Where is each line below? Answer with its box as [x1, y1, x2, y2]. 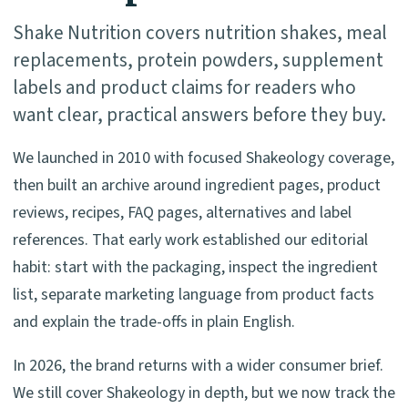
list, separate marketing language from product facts [13, 282, 374, 306]
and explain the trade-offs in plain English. [13, 310, 295, 333]
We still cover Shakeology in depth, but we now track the [13, 381, 395, 404]
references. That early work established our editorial [13, 228, 368, 251]
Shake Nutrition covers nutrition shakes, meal [13, 18, 387, 46]
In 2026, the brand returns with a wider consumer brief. [13, 353, 383, 377]
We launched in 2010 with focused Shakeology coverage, [13, 146, 394, 169]
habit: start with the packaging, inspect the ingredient [13, 255, 378, 279]
